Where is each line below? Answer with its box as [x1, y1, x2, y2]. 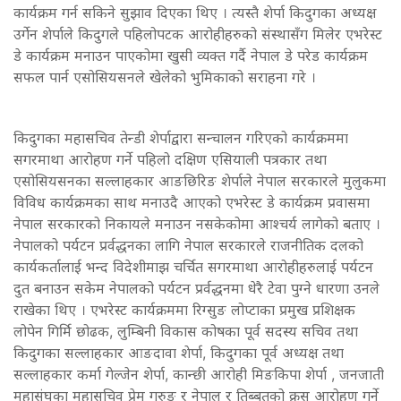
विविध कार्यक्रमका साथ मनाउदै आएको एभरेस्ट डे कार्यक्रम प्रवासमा [13, 192, 370, 211]
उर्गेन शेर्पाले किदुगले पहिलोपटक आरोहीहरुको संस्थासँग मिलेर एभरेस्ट [13, 24, 382, 43]
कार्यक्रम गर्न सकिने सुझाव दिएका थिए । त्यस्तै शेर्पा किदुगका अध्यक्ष [13, 3, 376, 21]
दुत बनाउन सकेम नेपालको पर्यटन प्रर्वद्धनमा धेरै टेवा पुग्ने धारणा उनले [13, 278, 380, 297]
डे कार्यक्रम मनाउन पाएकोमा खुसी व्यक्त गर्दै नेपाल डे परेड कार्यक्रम [13, 46, 368, 64]
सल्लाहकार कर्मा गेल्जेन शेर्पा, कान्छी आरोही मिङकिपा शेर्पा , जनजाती [13, 364, 384, 383]
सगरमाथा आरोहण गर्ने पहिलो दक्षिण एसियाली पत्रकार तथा [13, 149, 327, 168]
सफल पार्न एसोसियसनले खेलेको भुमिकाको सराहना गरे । [13, 67, 316, 86]
